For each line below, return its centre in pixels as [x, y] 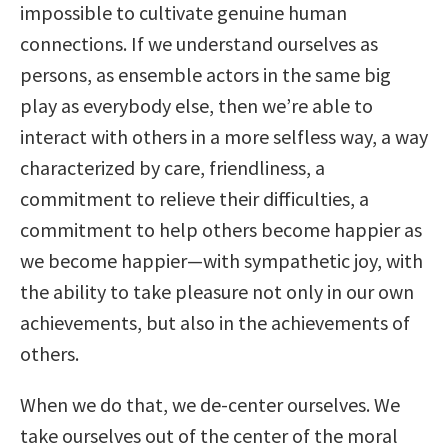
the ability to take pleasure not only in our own [217, 292]
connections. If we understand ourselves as [199, 44]
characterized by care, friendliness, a [172, 168]
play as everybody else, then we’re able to [196, 106]
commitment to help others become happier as [221, 230]
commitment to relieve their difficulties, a [194, 199]
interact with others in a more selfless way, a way [224, 137]
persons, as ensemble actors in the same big [205, 75]
